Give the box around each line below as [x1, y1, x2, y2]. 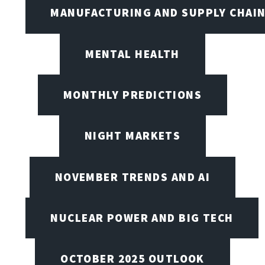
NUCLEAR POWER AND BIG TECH [50, 210, 234, 225]
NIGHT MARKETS [84, 128, 181, 143]
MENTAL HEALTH [85, 46, 180, 61]
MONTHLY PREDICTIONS [63, 87, 202, 102]
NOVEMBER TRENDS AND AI [54, 169, 211, 184]
